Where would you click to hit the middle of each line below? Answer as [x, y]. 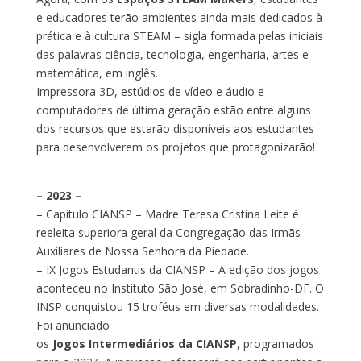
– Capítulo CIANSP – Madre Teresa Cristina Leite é [167, 214]
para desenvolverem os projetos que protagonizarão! [175, 147]
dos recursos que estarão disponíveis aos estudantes [175, 128]
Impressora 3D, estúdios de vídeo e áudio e [150, 91]
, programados [275, 343]
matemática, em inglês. [97, 73]
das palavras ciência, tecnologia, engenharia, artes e [172, 54]
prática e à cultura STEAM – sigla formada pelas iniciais [179, 35]
